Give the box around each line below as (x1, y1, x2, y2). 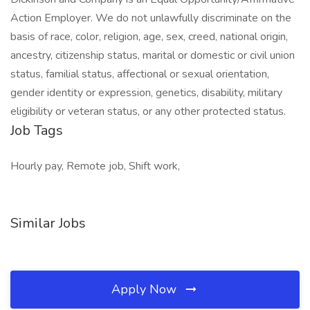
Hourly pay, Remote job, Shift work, (10, 158, 180, 174)
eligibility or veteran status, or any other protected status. (10, 104, 286, 119)
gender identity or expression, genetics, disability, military (10, 85, 282, 100)
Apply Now (111, 281, 180, 298)
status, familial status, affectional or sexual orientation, (10, 66, 269, 82)
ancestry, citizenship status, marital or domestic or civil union (10, 48, 295, 63)
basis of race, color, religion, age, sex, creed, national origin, (10, 29, 288, 44)
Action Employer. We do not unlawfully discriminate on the (10, 10, 291, 26)
